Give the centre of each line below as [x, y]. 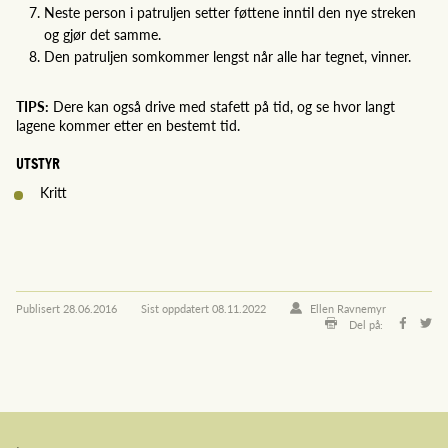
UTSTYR [38, 163]
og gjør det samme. [104, 33]
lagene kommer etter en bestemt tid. [130, 124]
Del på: [367, 323]
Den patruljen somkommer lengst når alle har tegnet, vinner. [229, 55]
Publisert [39, 307]
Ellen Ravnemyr [348, 307]
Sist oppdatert [176, 307]
